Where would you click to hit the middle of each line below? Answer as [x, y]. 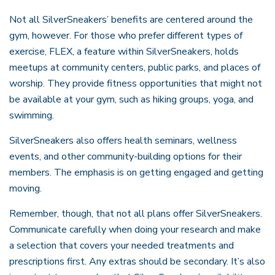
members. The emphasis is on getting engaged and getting [136, 172]
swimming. [32, 115]
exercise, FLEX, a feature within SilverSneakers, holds [124, 52]
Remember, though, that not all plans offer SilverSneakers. [136, 214]
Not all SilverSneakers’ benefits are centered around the [131, 20]
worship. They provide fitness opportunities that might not [136, 83]
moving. [25, 188]
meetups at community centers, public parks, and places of [135, 68]
